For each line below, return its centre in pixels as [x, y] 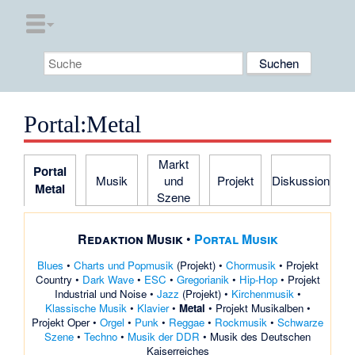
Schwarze [300, 323]
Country [53, 280]
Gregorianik [202, 280]
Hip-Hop [258, 280]
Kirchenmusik [262, 294]
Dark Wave [108, 280]
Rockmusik [241, 323]
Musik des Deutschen [260, 337]
